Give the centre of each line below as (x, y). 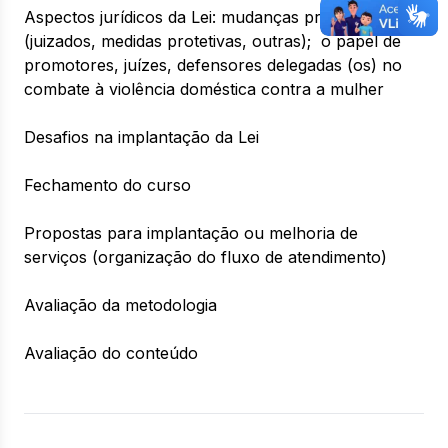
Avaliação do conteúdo (111, 353)
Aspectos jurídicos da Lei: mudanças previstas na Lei (223, 17)
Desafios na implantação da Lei (141, 137)
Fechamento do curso (107, 185)
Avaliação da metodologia (120, 305)
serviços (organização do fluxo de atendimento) (205, 257)
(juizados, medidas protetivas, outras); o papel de (212, 41)
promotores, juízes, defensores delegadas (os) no (213, 65)
